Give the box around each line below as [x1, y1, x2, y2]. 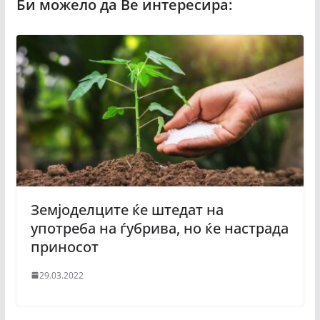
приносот [30, 236, 102, 256]
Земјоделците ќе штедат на [30, 199, 224, 219]
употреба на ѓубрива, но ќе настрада [30, 218, 289, 238]
